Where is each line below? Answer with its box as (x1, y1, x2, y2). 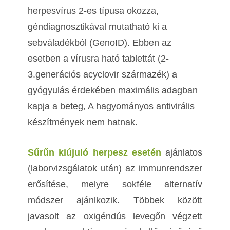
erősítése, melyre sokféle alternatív (28, 179, 202, 190)
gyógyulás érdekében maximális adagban (28, 85, 198, 96)
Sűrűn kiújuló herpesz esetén (28, 147, 161, 158)
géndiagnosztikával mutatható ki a (28, 22, 167, 32)
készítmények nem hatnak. (28, 117, 138, 128)
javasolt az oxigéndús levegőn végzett (28, 211, 202, 222)
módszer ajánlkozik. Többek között (28, 195, 202, 206)
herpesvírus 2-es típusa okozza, (28, 6, 159, 16)
